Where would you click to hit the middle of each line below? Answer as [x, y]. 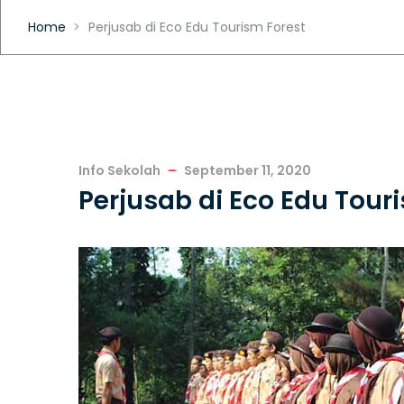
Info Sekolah [119, 170]
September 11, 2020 [248, 170]
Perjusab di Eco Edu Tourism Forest [197, 27]
